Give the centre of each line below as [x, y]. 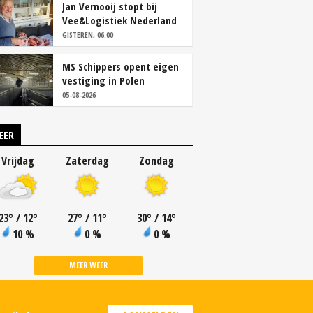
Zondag [156, 161]
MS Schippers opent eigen [121, 66]
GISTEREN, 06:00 [88, 35]
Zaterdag [87, 161]
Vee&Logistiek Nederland [119, 20]
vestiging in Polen [103, 80]
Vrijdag [18, 161]
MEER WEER [88, 265]
